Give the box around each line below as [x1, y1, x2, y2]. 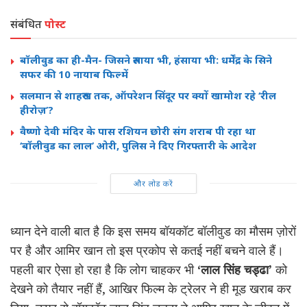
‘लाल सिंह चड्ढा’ [197, 260, 272, 278]
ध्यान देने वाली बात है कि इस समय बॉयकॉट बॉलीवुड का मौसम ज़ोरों [10, 222, 296, 239]
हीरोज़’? [20, 102, 53, 116]
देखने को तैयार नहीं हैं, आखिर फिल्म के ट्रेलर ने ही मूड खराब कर [10, 280, 291, 297]
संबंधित [10, 16, 42, 32]
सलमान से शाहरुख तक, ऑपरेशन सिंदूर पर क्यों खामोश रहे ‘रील [20, 88, 276, 102]
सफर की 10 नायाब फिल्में [20, 66, 128, 81]
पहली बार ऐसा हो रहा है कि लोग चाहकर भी [10, 260, 197, 278]
